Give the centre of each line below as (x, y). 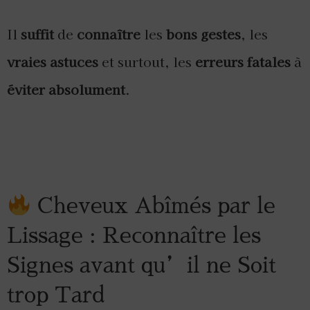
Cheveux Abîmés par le (153, 206)
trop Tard (56, 295)
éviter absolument (66, 89)
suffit (37, 34)
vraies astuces (53, 61)
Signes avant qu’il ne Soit (142, 266)
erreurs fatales (243, 61)
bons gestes (203, 34)
